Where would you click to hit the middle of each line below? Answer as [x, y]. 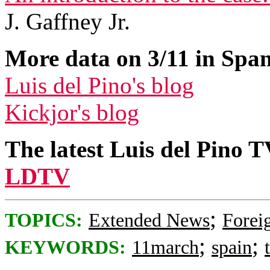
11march [165, 247]
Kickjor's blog [72, 112]
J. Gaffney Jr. [67, 21]
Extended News [149, 220]
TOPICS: [44, 220]
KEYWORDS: [65, 247]
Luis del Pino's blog [99, 85]
